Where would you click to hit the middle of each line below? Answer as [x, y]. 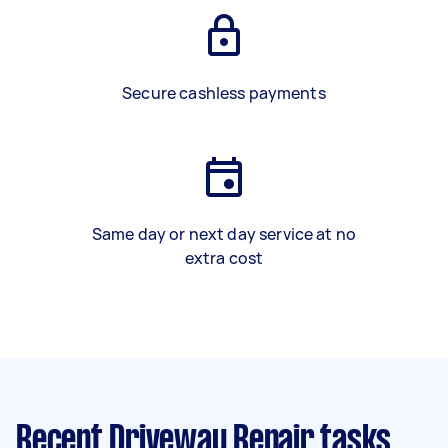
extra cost [224, 258]
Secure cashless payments [224, 93]
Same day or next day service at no [224, 234]
